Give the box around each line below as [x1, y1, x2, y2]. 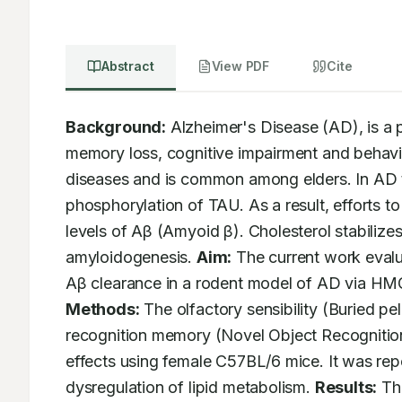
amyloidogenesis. [66, 248, 197, 267]
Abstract [101, 58, 154, 74]
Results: [314, 378, 378, 397]
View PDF [211, 58, 270, 74]
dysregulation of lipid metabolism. [66, 378, 315, 397]
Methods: [66, 300, 140, 319]
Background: [66, 118, 167, 136]
